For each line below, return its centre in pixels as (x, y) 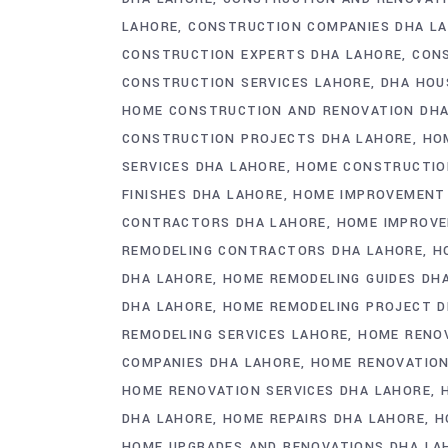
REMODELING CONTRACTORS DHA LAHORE (273, 250)
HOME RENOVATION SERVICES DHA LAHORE (276, 390)
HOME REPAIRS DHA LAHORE (324, 418)
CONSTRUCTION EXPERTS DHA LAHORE (262, 54)
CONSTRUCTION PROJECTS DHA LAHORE (267, 138)
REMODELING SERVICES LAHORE (235, 334)
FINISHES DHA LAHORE (203, 194)
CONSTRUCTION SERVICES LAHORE (247, 82)
